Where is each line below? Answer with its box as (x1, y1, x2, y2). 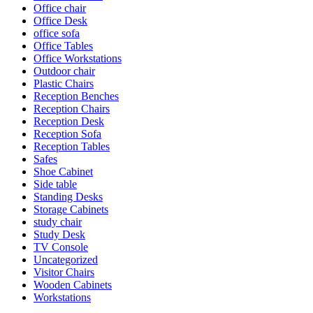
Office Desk (34, 14, 87, 27)
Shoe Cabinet (34, 165, 93, 177)
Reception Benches (34, 89, 119, 102)
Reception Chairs (34, 102, 110, 115)
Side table (34, 177, 77, 190)
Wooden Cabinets (34, 278, 112, 291)
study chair (34, 215, 82, 228)
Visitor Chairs (34, 265, 94, 278)
